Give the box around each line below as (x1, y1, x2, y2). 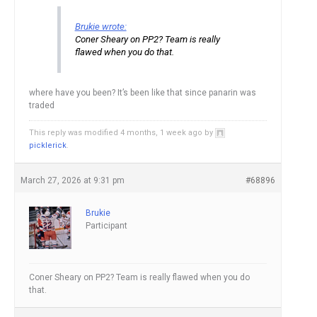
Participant (86, 221, 127, 231)
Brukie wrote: (74, 21, 127, 32)
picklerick (29, 141, 67, 151)
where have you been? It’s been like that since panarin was (29, 88, 256, 98)
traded (29, 100, 54, 111)
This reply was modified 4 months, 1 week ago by (29, 128, 215, 138)
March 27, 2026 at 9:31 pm (21, 175, 125, 186)
